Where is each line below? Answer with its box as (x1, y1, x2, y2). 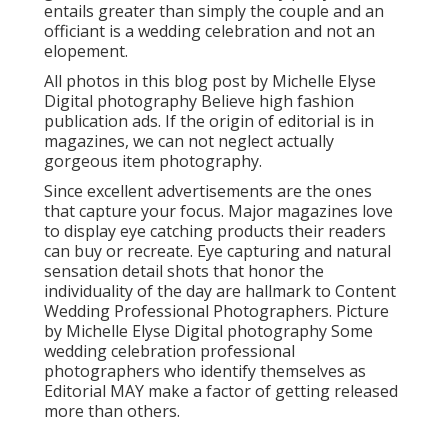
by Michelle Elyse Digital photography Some (44, 320, 373, 343)
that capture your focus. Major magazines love (44, 200, 393, 223)
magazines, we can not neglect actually (44, 130, 334, 153)
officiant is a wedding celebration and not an (44, 20, 375, 43)
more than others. (44, 400, 180, 423)
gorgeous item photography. (44, 150, 262, 173)
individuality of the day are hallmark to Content (44, 280, 396, 303)
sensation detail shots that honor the (44, 260, 324, 283)
